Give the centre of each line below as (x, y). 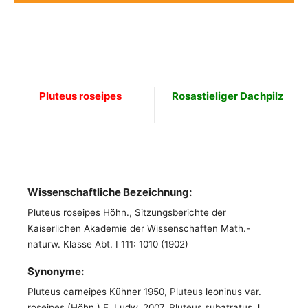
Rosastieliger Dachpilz (228, 96)
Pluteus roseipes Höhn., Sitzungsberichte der (127, 212)
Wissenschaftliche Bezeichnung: (110, 192)
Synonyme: (56, 271)
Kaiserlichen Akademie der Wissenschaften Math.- (139, 228)
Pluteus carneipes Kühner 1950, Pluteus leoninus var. (144, 291)
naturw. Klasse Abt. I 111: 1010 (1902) (108, 244)
